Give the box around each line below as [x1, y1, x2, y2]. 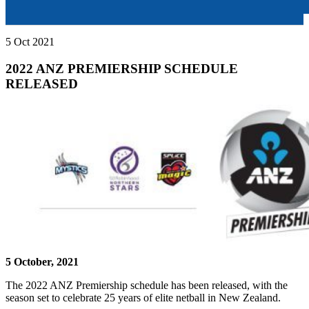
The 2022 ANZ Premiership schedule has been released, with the [6, 279, 288, 292]
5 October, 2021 [6, 256, 79, 268]
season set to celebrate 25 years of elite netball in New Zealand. [6, 292, 281, 304]
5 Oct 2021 [6, 36, 54, 48]
